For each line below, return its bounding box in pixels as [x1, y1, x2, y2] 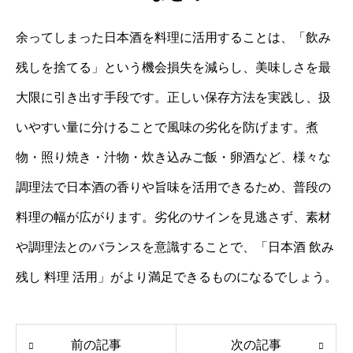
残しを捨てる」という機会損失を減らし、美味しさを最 [16, 60, 331, 74]
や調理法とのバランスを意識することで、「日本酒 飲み [16, 240, 334, 254]
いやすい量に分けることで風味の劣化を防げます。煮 [16, 120, 318, 134]
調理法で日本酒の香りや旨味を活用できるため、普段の [16, 180, 331, 194]
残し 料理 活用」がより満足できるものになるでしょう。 [16, 269, 337, 284]
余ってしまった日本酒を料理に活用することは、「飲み [16, 30, 331, 44]
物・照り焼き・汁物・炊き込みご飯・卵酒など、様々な [16, 150, 331, 164]
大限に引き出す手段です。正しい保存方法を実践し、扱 [16, 90, 331, 104]
